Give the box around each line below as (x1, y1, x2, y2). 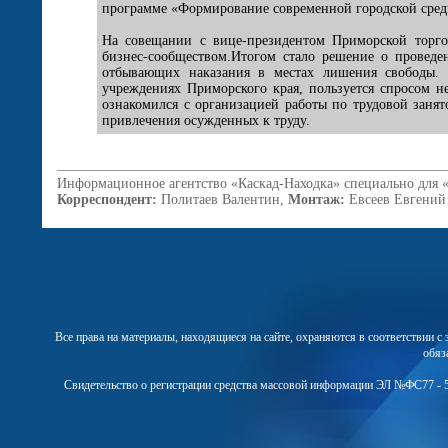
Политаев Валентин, (157, 192, 288, 207)
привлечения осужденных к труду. (102, 113, 310, 128)
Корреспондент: (57, 192, 157, 207)
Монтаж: (288, 192, 345, 207)
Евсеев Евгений (345, 192, 446, 207)
